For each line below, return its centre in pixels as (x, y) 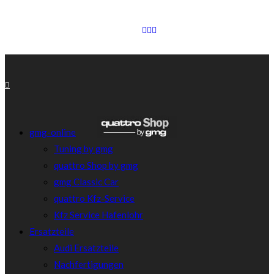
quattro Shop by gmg (96, 165)
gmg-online (53, 132)
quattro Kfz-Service (94, 198)
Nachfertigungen (89, 264)
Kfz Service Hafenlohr (98, 215)
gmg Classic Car (86, 182)
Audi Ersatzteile (86, 248)
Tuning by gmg (83, 149)
